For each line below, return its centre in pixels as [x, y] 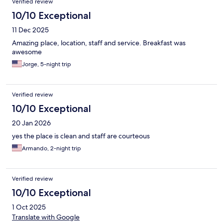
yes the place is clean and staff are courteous [81, 136]
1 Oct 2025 [29, 207]
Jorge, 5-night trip [47, 64]
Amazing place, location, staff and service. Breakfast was [99, 43]
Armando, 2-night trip [52, 148]
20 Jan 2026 [31, 123]
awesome [27, 52]
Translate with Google [46, 217]
